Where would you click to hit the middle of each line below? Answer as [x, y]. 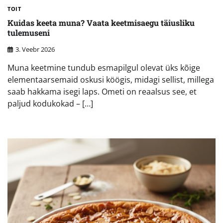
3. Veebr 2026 [35, 49]
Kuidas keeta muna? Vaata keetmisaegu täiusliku [101, 23]
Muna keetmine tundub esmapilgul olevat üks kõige [104, 67]
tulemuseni [29, 33]
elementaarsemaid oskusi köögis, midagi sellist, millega [111, 79]
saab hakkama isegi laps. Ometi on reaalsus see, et [102, 91]
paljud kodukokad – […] [50, 103]
